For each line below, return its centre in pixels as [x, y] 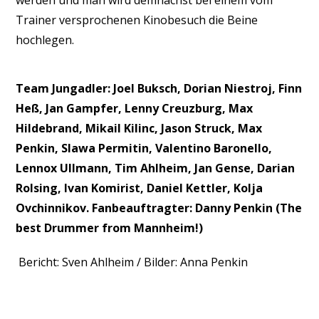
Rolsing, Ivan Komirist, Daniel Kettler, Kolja [140, 188]
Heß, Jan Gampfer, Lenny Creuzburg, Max [135, 108]
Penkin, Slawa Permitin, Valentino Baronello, [144, 148]
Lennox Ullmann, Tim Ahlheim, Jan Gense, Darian [156, 168]
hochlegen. [45, 40]
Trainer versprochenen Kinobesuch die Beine [137, 20]
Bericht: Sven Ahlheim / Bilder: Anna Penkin [134, 262]
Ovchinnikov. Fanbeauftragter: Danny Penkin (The [159, 208]
